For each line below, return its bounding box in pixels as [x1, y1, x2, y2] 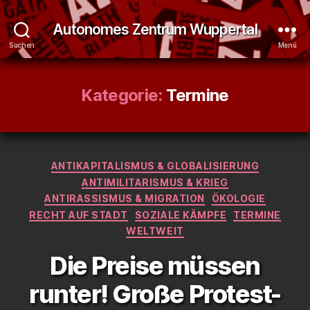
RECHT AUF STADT [29, 208, 128, 221]
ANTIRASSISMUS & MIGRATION [44, 192, 205, 204]
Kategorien [154, 156, 216, 170]
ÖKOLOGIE [211, 192, 266, 204]
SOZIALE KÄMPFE [134, 208, 227, 221]
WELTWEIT [126, 225, 184, 237]
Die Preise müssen [50, 250, 260, 281]
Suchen [8, 40, 35, 49]
